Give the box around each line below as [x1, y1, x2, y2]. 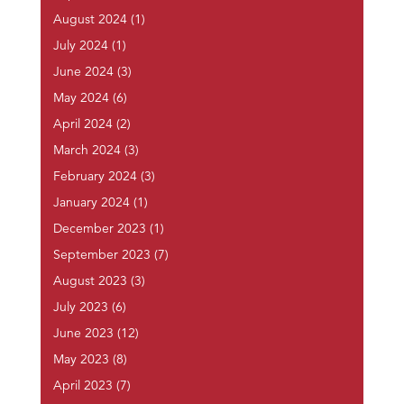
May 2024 [52, 92, 109, 106]
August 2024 [52, 14, 127, 27]
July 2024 [52, 40, 108, 53]
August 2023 [52, 275, 127, 289]
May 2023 [52, 353, 109, 367]
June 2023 [52, 327, 114, 341]
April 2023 [52, 380, 113, 393]
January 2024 [52, 197, 130, 210]
